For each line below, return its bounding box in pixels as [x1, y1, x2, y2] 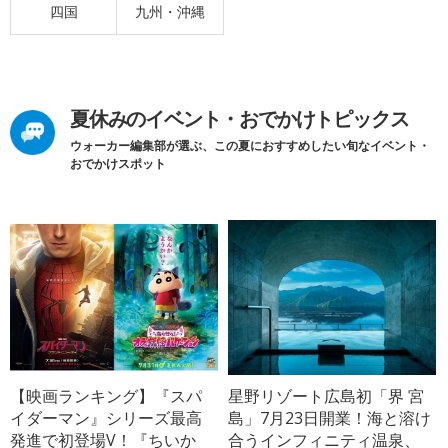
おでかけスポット [70, 154, 166, 172]
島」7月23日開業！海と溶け [228, 407, 432, 430]
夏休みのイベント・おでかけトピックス [70, 104, 409, 132]
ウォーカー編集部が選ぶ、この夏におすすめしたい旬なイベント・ [70, 136, 430, 154]
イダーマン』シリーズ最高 [10, 407, 202, 430]
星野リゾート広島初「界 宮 [228, 385, 425, 408]
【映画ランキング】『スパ [10, 385, 202, 408]
